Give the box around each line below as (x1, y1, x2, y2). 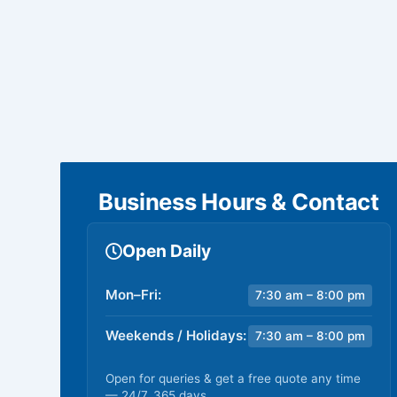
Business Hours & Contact (97, 188, 379, 215)
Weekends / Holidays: (105, 327, 246, 344)
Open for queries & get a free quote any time (105, 371, 361, 385)
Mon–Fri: (105, 286, 161, 303)
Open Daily (122, 240, 211, 261)
